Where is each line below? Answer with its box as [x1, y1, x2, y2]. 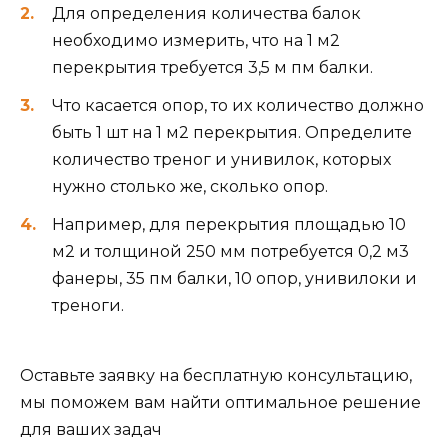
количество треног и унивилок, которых [52, 149, 391, 169]
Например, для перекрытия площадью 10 [52, 215, 406, 235]
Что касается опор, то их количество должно [52, 95, 424, 115]
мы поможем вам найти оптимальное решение [20, 393, 421, 413]
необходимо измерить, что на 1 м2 [52, 30, 340, 50]
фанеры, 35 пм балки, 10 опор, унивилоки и [52, 269, 417, 289]
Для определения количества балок [52, 3, 361, 23]
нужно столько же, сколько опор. [52, 176, 328, 196]
